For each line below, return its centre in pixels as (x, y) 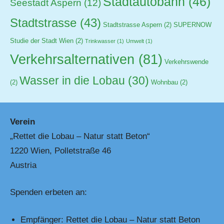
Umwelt (135, 41)
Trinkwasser (100, 41)
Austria (23, 165)
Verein (22, 121)
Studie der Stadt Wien (42, 41)
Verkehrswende (186, 62)
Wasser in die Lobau (72, 80)
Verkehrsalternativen (72, 59)
